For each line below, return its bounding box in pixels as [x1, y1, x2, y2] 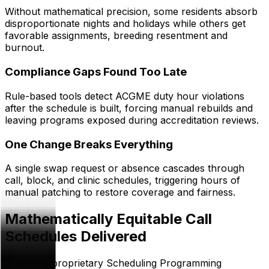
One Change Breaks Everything [5, 137, 173, 151]
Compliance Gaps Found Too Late [5, 65, 187, 79]
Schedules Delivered [5, 228, 147, 246]
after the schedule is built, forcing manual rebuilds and [5, 101, 253, 114]
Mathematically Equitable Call [5, 210, 212, 228]
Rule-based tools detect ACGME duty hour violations [5, 89, 244, 102]
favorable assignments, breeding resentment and [5, 29, 228, 42]
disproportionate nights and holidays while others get [5, 17, 246, 30]
